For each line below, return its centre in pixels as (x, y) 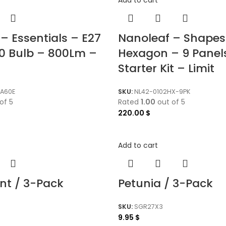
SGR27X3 (149, 206)
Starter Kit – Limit (166, 68)
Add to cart (138, 146)
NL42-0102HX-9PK (162, 91)
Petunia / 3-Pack (165, 184)
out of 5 (170, 102)
